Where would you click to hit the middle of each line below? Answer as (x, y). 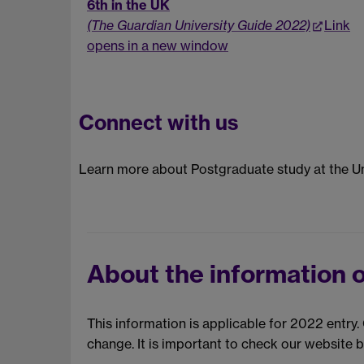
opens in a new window (158, 45)
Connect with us (158, 123)
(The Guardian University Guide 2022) (199, 25)
